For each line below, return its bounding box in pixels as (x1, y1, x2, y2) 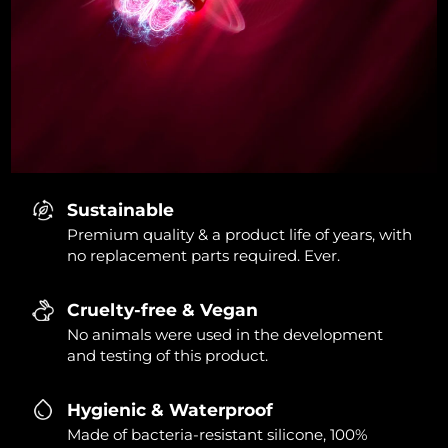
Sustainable (67, 199, 175, 221)
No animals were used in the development (67, 325, 384, 345)
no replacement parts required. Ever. (67, 246, 341, 266)
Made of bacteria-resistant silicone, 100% (67, 424, 369, 444)
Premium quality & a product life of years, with (67, 225, 413, 245)
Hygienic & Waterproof (67, 398, 274, 420)
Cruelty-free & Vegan (67, 298, 259, 320)
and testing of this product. (67, 346, 269, 366)
